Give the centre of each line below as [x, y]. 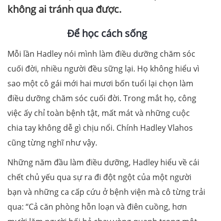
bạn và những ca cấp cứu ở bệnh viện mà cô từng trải [106, 192]
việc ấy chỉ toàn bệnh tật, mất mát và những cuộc [99, 113]
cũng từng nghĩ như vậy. [52, 143]
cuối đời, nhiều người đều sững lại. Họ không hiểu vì [103, 69]
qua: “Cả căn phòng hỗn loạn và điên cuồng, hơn [97, 207]
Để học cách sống [107, 34]
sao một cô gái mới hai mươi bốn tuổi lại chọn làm [100, 84]
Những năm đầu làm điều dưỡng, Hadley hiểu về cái [103, 163]
